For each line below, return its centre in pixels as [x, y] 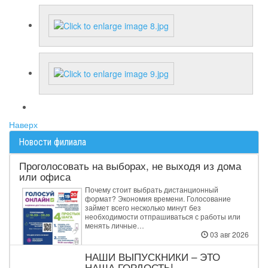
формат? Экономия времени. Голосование [158, 198]
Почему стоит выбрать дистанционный [152, 189]
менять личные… [115, 225]
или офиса [45, 176]
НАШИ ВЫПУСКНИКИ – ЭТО [153, 256]
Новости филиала [52, 142]
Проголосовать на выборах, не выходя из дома [130, 165]
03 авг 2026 [229, 234]
